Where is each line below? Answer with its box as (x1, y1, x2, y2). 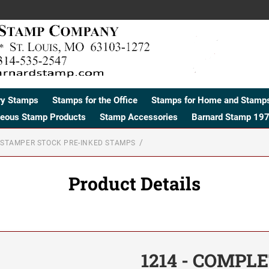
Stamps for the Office (52, 94, 138, 106)
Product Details (68, 171, 201, 195)
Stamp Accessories (99, 111, 178, 122)
